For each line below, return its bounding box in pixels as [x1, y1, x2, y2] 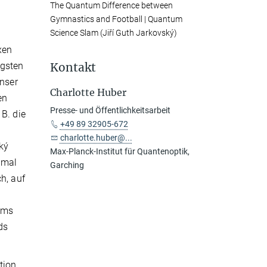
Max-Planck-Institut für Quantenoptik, [49, 146, 190, 156]
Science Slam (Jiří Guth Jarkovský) [49, 27, 177, 38]
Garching [49, 160, 84, 170]
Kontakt [49, 60, 96, 74]
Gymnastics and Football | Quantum [49, 14, 182, 24]
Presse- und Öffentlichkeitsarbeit [49, 105, 170, 115]
